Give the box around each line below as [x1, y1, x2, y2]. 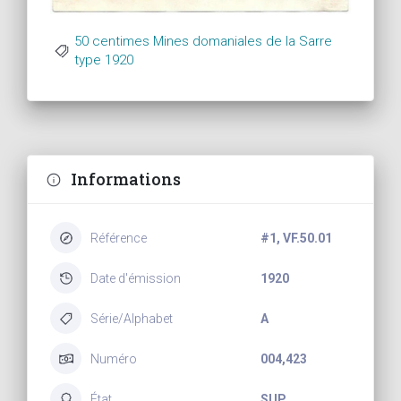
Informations [71, 168, 181, 191]
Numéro [90, 351, 137, 366]
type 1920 [74, 52, 133, 69]
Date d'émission [90, 270, 181, 286]
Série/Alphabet [90, 311, 173, 326]
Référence [90, 230, 147, 245]
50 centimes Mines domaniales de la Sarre [74, 33, 332, 50]
